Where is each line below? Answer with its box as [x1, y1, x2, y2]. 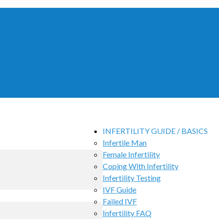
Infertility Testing [103, 173, 161, 182]
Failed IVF [103, 197, 137, 206]
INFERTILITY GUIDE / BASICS [103, 126, 208, 135]
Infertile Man [103, 138, 147, 147]
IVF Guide [103, 185, 136, 194]
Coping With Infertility [103, 161, 178, 171]
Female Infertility [103, 150, 160, 159]
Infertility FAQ [103, 208, 152, 218]
